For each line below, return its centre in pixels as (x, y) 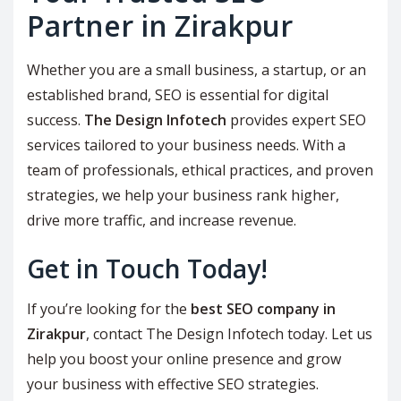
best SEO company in (263, 309)
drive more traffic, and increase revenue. (162, 221)
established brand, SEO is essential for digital (178, 95)
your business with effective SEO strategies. (173, 384)
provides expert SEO (296, 120)
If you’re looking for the (109, 309)
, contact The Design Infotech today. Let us (229, 334)
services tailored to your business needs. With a (186, 145)
